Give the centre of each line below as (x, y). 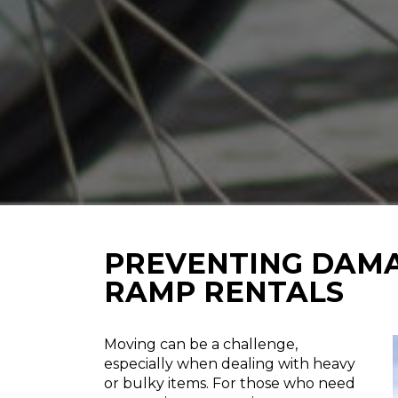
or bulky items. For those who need (230, 384)
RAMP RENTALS (224, 292)
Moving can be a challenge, (201, 345)
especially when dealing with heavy (230, 364)
